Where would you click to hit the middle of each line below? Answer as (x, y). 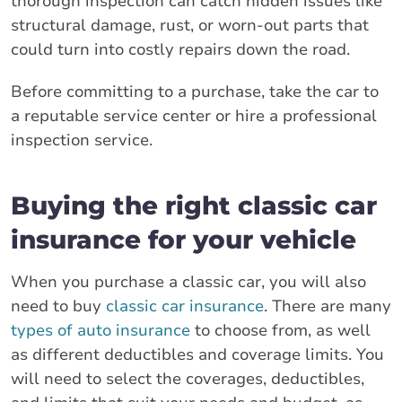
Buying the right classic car (194, 205)
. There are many (328, 306)
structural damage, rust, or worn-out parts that (190, 25)
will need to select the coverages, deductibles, (188, 378)
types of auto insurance (100, 330)
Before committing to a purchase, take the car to (195, 91)
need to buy (58, 306)
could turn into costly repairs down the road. (180, 49)
